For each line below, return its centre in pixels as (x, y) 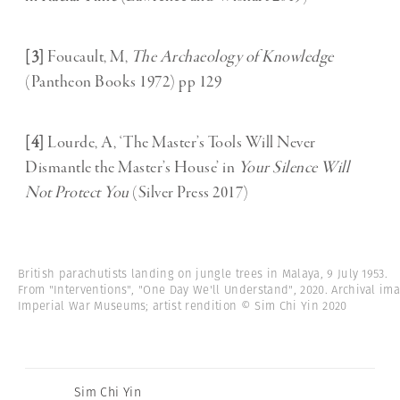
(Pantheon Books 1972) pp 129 (123, 83)
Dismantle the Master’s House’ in (132, 168)
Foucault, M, (87, 58)
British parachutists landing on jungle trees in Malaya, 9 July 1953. (203, 274)
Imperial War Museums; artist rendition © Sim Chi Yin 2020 (183, 306)
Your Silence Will (293, 168)
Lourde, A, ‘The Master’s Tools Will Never (180, 143)
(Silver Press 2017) (191, 193)
